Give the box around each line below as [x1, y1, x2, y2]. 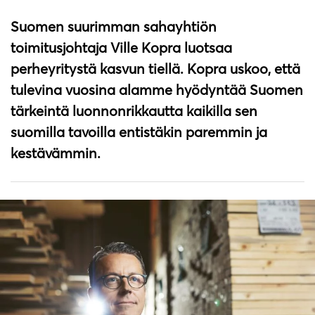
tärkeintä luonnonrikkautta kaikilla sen [11, 101, 257, 120]
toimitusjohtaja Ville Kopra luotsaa [11, 38, 232, 56]
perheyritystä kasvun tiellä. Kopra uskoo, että [11, 59, 300, 77]
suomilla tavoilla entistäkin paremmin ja [11, 122, 267, 141]
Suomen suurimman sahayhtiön [11, 17, 217, 35]
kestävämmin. [11, 143, 101, 162]
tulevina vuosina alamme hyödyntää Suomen [11, 80, 303, 98]
